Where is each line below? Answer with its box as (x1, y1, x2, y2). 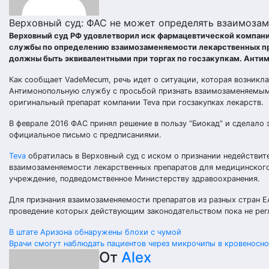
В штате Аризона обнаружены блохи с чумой (9, 228, 181, 237)
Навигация (8, 225, 110, 249)
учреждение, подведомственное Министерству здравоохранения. (9, 174, 260, 183)
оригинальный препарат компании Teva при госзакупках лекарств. (9, 98, 264, 107)
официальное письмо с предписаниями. (9, 130, 162, 139)
